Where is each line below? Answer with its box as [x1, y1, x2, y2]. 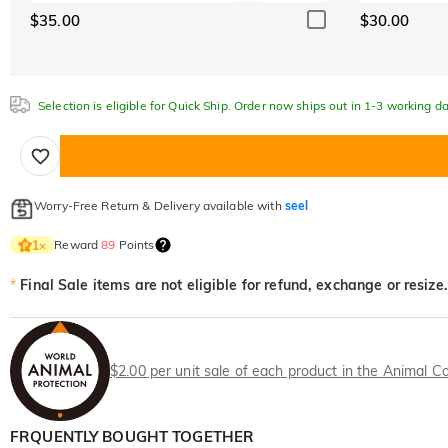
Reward [54, 237, 102, 253]
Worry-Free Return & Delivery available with [34, 198, 285, 214]
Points [115, 237, 155, 253]
